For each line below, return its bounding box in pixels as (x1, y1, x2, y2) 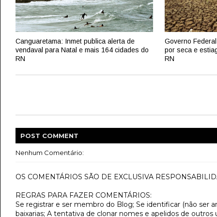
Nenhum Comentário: (15, 149, 84, 156)
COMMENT (42, 132, 78, 139)
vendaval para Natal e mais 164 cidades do (15, 46, 149, 54)
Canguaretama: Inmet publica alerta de (15, 37, 135, 45)
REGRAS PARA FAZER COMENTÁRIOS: (15, 191, 152, 200)
